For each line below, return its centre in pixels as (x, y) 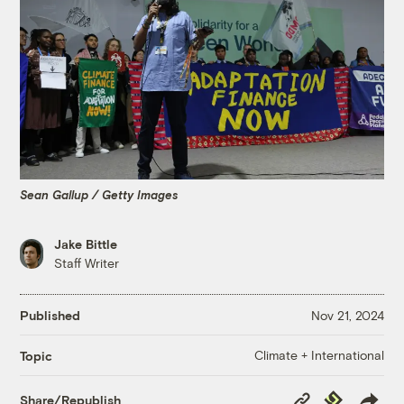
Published (50, 315)
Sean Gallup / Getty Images (100, 194)
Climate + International (319, 355)
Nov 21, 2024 (347, 315)
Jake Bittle (86, 244)
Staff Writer (87, 263)
